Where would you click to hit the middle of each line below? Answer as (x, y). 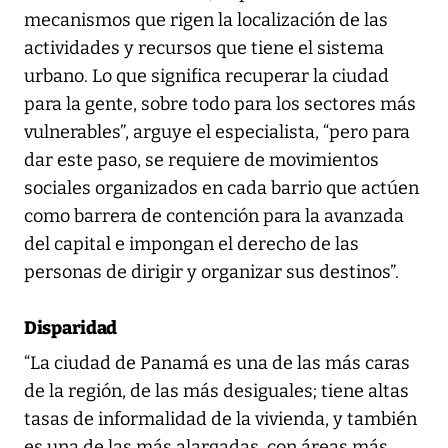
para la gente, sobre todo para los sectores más (220, 103)
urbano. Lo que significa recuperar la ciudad (206, 75)
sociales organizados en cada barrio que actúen (221, 187)
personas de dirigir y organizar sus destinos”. (211, 271)
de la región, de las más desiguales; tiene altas (216, 390)
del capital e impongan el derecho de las (191, 243)
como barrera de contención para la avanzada (214, 215)
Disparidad (70, 327)
